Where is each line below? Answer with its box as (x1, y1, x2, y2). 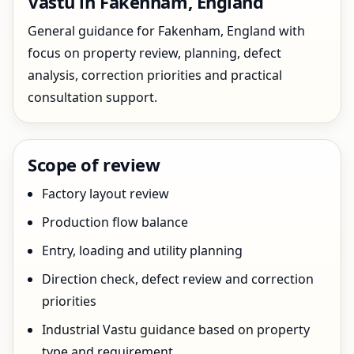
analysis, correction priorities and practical (28, 66, 282, 84)
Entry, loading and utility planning (42, 242, 243, 259)
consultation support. (28, 88, 157, 106)
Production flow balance (42, 213, 188, 231)
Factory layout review (42, 185, 169, 202)
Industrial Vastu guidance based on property (42, 321, 310, 338)
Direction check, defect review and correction (42, 270, 314, 288)
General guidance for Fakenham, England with (28, 22, 305, 40)
